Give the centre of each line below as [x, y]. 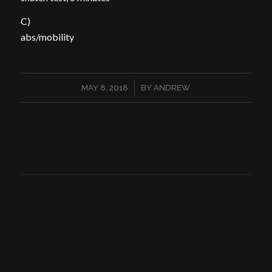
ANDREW [172, 87]
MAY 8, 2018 [105, 87]
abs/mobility [47, 37]
